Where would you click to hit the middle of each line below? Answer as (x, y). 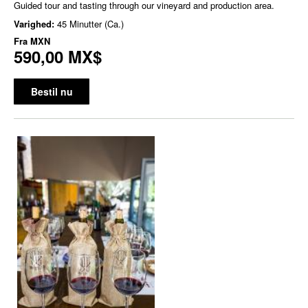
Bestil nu (52, 91)
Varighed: (35, 24)
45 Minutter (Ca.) (90, 24)
